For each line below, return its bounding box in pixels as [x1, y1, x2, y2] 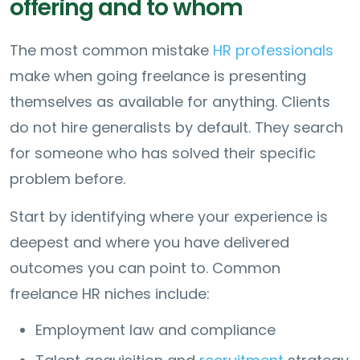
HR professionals [213, 39, 333, 60]
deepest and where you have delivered [10, 231, 289, 252]
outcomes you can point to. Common [10, 257, 280, 278]
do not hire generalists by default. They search [10, 117, 343, 137]
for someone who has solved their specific [10, 142, 316, 163]
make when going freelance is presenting [10, 65, 306, 86]
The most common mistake [10, 39, 213, 60]
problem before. [10, 168, 125, 189]
